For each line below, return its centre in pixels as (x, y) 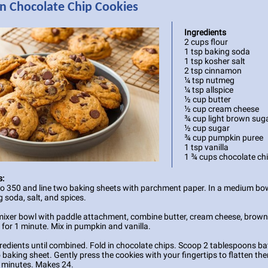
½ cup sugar (207, 128)
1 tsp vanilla (206, 147)
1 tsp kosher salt (215, 61)
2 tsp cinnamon (213, 71)
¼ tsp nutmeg (209, 80)
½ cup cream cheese (222, 109)
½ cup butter (208, 99)
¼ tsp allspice (209, 90)
